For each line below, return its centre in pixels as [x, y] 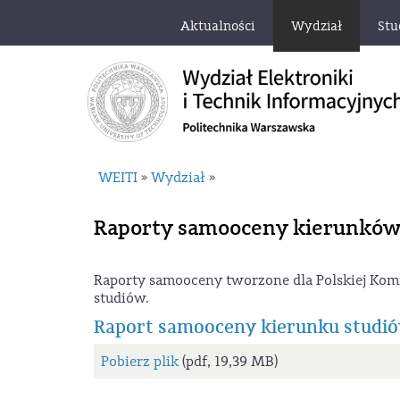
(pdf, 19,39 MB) [228, 361]
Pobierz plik [139, 361]
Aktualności [217, 26]
